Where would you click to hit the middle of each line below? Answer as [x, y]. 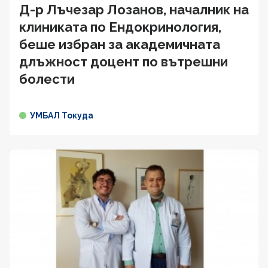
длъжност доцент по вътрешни [124, 62]
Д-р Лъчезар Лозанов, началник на [134, 10]
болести [47, 79]
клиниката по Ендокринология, [120, 27]
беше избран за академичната [120, 45]
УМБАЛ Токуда [62, 116]
